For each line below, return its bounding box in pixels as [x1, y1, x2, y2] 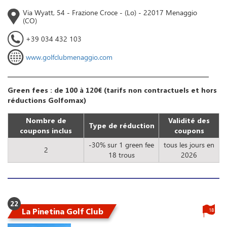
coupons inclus [20, 126, 72, 136]
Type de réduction [88, 121, 155, 131]
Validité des [168, 116, 210, 126]
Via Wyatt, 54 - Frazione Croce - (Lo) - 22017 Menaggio [23, 8, 197, 18]
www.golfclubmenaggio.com [26, 52, 112, 62]
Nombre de [25, 116, 66, 126]
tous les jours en [164, 140, 214, 150]
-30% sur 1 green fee [89, 140, 154, 150]
